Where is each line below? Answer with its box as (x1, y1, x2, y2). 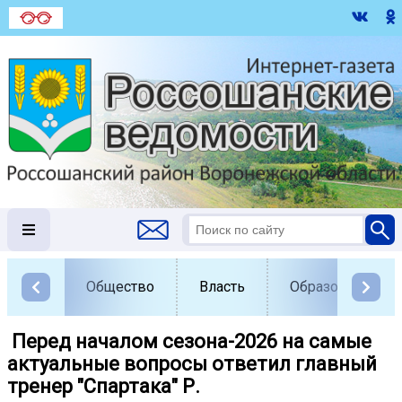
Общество (86, 278, 154, 295)
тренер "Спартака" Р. (7, 375, 200, 398)
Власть (199, 278, 245, 295)
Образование (290, 278, 379, 295)
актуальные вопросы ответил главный (7, 353, 377, 375)
